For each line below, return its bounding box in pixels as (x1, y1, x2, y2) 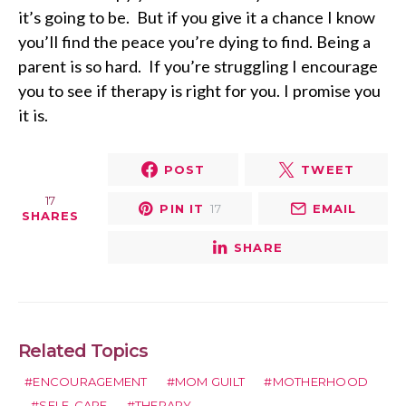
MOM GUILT (174, 374, 246, 389)
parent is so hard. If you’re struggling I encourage (18, 56, 378, 76)
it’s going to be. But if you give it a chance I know (18, 7, 375, 27)
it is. (18, 105, 48, 125)
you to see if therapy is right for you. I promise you (18, 81, 381, 101)
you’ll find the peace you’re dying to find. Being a (18, 32, 371, 52)
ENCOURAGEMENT (33, 374, 148, 389)
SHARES (21, 208, 80, 223)
